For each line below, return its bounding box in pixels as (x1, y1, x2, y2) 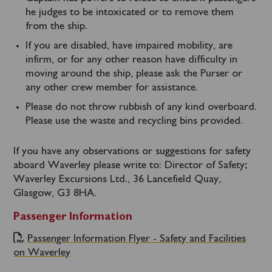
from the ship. (25, 21, 88, 32)
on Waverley (13, 248, 71, 258)
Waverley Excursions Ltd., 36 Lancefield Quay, (13, 174, 222, 185)
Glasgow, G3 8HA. (13, 188, 97, 199)
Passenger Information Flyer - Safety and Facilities (27, 234, 246, 244)
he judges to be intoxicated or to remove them (25, 7, 234, 18)
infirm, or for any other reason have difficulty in (25, 55, 238, 65)
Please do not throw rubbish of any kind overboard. (25, 102, 257, 112)
